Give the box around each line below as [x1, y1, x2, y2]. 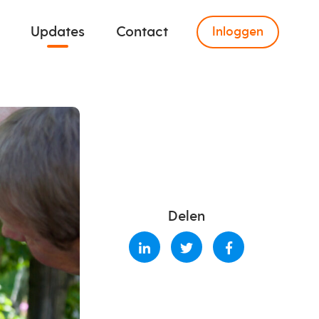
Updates [31, 23, 85, 41]
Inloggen [212, 23, 263, 40]
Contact [116, 23, 168, 41]
